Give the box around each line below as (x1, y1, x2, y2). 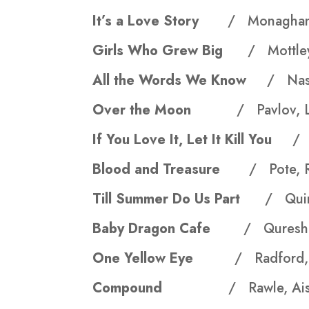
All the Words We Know (92, 70, 268, 91)
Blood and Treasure (92, 159, 250, 180)
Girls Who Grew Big (92, 41, 248, 61)
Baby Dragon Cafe (92, 219, 244, 239)
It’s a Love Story (92, 11, 228, 32)
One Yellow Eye (92, 248, 235, 269)
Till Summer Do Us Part (92, 189, 266, 210)
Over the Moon (92, 100, 237, 121)
